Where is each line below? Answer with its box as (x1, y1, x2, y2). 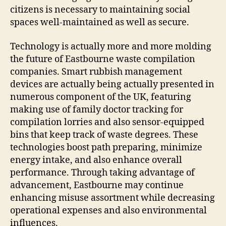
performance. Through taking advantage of (10, 166, 195, 179)
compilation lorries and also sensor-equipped (10, 116, 204, 128)
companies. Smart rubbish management (10, 66, 182, 78)
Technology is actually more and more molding (10, 40, 211, 52)
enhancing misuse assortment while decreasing (10, 192, 215, 204)
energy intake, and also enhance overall (10, 154, 182, 166)
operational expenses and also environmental (10, 204, 207, 216)
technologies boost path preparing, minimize (10, 141, 202, 153)
